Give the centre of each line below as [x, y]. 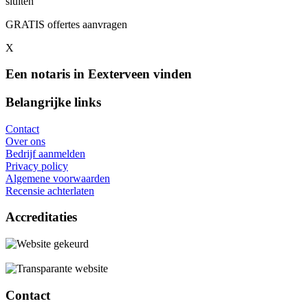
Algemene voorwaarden [58, 178]
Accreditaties [41, 217]
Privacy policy [37, 166]
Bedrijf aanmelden [45, 153]
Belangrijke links [53, 102]
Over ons [25, 141]
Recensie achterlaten [50, 190]
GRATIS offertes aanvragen [66, 24]
